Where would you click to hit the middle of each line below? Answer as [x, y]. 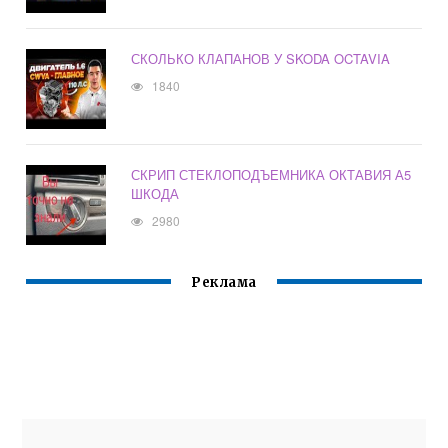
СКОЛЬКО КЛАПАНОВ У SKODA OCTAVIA [261, 59]
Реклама [224, 283]
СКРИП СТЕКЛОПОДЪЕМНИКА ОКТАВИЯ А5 [271, 175]
